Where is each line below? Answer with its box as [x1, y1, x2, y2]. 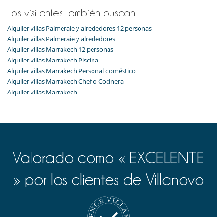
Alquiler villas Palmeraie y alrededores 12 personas [7, 24, 152, 33]
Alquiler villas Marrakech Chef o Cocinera [7, 77, 124, 86]
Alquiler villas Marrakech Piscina [7, 56, 98, 65]
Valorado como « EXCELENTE [13, 149, 204, 167]
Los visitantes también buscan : [7, 7, 140, 19]
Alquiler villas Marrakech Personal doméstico [7, 66, 136, 76]
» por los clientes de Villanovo [13, 171, 204, 188]
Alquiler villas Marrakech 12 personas [7, 45, 113, 54]
